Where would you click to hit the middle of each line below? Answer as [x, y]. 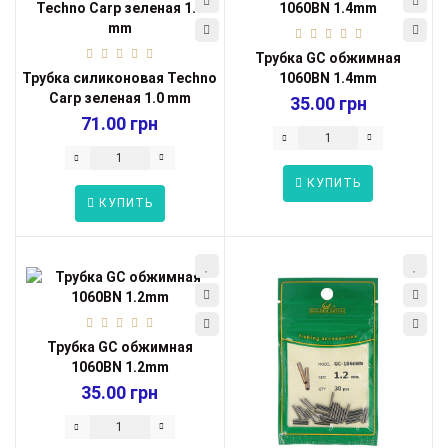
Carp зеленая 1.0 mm [119, 98]
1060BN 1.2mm [119, 367]
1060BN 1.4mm [328, 78]
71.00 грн [120, 123]
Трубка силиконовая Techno [120, 78]
